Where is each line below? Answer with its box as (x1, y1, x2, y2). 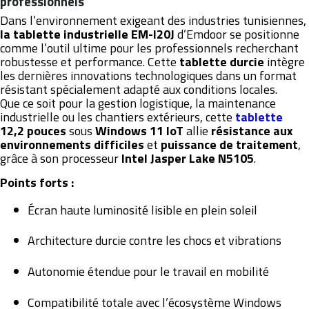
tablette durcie (179, 52, 264, 71)
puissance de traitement (161, 134, 298, 154)
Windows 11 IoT (95, 121, 183, 140)
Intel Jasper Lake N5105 (121, 148, 254, 168)
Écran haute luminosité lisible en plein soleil (28, 200, 257, 219)
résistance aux (211, 121, 293, 140)
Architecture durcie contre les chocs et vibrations (28, 231, 281, 250)
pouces (27, 121, 66, 140)
